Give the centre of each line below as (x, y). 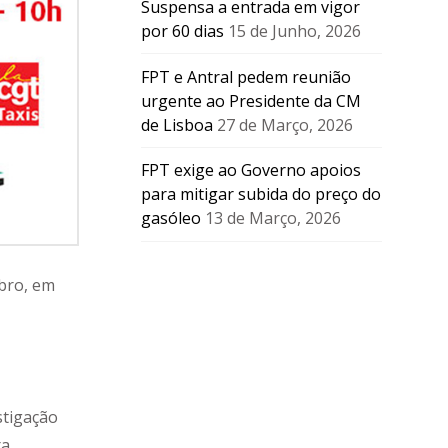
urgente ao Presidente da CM (250, 100)
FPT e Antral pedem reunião (245, 76)
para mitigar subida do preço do (260, 194)
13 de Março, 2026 (272, 218)
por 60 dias (182, 30)
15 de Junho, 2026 (294, 30)
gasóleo (170, 218)
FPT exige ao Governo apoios (250, 170)
